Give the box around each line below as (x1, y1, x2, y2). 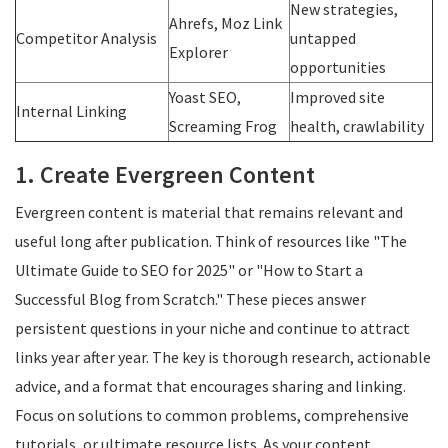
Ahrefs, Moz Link (169, 13, 282, 33)
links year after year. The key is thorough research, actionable (15, 347, 431, 367)
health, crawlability (290, 116, 424, 136)
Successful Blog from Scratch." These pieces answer (15, 289, 366, 309)
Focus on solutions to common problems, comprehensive (15, 405, 409, 425)
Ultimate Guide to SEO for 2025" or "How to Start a (15, 260, 363, 280)
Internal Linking (16, 101, 127, 121)
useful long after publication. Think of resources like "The (15, 231, 407, 251)
